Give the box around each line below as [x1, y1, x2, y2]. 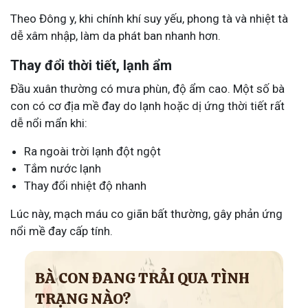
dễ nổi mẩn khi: [10, 115, 87, 130]
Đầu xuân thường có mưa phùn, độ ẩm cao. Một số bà [10, 81, 285, 96]
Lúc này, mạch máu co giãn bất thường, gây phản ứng [10, 206, 283, 221]
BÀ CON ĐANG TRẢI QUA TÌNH [34, 267, 250, 288]
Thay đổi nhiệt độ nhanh [24, 178, 146, 192]
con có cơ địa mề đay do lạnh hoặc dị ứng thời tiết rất [10, 98, 285, 113]
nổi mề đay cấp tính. [10, 223, 113, 238]
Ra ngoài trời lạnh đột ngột [24, 144, 161, 158]
